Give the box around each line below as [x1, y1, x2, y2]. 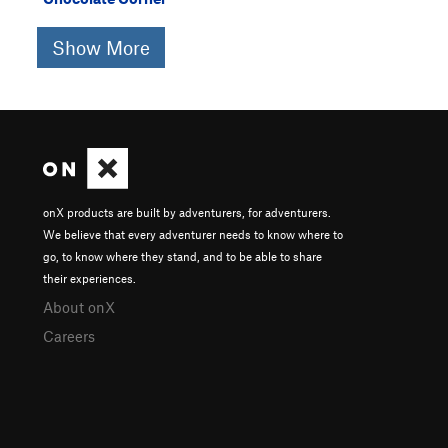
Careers [43, 327, 95, 346]
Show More [52, 35, 150, 59]
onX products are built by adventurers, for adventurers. [43, 205, 331, 220]
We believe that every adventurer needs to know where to [43, 227, 343, 242]
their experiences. [43, 271, 136, 286]
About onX [43, 298, 115, 317]
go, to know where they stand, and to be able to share [43, 249, 322, 264]
